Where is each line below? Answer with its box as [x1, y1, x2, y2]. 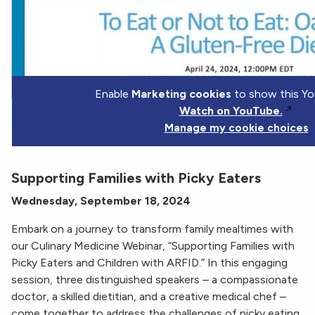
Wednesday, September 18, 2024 [11, 194, 191, 208]
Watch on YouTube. [179, 104, 283, 118]
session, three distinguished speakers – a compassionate [11, 273, 298, 287]
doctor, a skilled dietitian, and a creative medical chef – [11, 290, 286, 304]
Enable [94, 87, 131, 101]
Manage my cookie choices [164, 122, 309, 135]
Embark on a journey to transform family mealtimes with [11, 222, 293, 236]
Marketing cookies [131, 87, 231, 101]
